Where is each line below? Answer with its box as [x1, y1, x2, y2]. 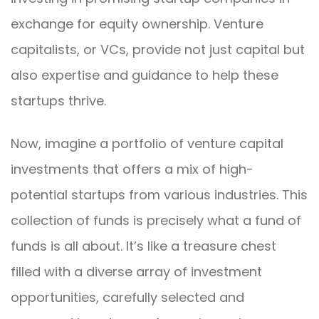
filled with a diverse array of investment [11, 262, 262, 281]
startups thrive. [11, 92, 106, 110]
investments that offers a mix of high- [11, 159, 253, 178]
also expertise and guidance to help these [11, 66, 278, 85]
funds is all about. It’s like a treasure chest [11, 236, 276, 255]
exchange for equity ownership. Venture [11, 15, 263, 33]
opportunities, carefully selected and [11, 288, 244, 306]
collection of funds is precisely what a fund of [11, 211, 301, 229]
